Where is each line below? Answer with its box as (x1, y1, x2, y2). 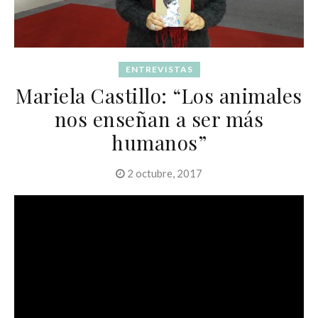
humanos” (111, 128, 207, 155)
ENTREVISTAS (125, 63, 193, 75)
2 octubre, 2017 (125, 166, 202, 180)
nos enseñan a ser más (54, 105, 264, 132)
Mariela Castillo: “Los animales (16, 82, 302, 109)
